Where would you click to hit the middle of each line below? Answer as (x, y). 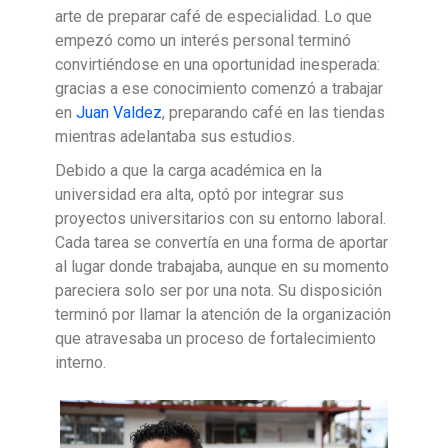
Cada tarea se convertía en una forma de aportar (221, 242)
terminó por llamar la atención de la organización (223, 314)
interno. (84, 362)
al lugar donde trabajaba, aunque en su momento (222, 266)
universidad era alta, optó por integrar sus (199, 194)
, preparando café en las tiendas (273, 112)
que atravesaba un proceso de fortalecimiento (215, 338)
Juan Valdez (119, 112)
